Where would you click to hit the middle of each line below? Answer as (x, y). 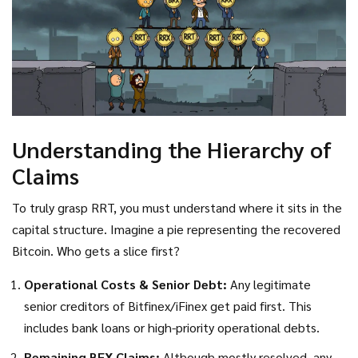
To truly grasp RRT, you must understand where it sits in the (177, 208)
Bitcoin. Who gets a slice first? (96, 251)
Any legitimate (269, 284)
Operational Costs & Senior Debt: (125, 284)
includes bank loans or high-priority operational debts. (172, 328)
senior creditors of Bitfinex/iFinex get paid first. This (168, 306)
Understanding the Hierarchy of (172, 149)
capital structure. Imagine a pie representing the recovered (176, 229)
